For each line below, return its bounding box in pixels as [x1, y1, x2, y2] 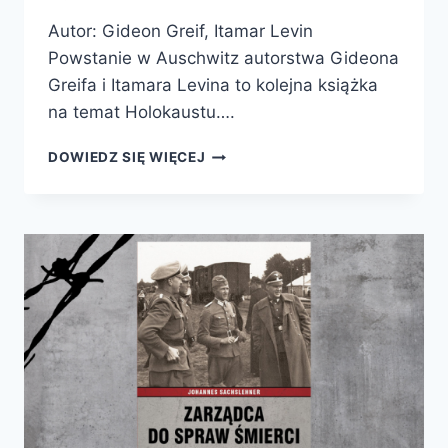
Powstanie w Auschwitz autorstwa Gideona [48, 48, 399, 69]
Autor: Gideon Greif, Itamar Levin [48, 21, 313, 42]
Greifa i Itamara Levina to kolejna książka [48, 75, 378, 96]
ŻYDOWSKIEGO [204, 228, 317, 245]
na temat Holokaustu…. [48, 102, 235, 123]
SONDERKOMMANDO [204, 249, 355, 266]
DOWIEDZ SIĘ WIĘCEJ [48, 149, 206, 166]
